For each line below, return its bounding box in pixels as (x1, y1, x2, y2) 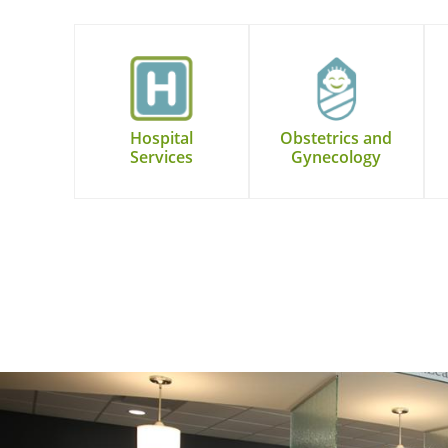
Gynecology (291, 146, 381, 169)
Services (129, 146, 193, 169)
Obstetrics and (280, 127, 392, 150)
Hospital (129, 127, 193, 150)
